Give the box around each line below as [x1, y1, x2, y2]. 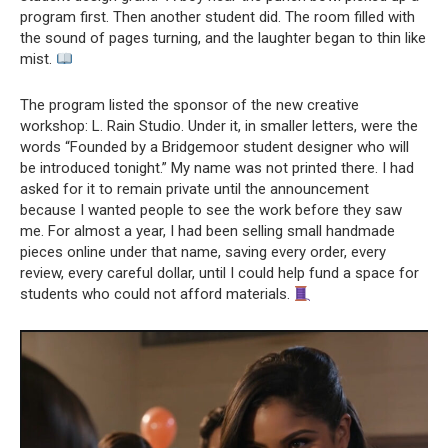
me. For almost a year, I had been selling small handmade [20, 222, 395, 240]
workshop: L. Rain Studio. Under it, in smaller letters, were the [20, 117, 418, 135]
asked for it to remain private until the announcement [20, 180, 369, 198]
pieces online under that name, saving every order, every [20, 243, 386, 261]
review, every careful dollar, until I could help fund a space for [20, 264, 419, 282]
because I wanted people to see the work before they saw [20, 201, 402, 219]
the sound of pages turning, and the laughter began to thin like [20, 29, 426, 47]
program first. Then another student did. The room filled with [20, 8, 415, 26]
